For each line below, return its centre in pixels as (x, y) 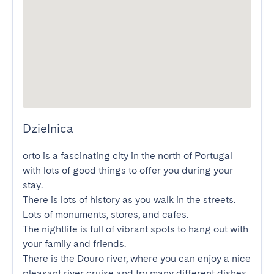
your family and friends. (74, 244)
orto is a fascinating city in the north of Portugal (128, 156)
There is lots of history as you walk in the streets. (129, 200)
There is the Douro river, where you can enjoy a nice (137, 258)
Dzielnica (48, 128)
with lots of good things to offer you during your (128, 170)
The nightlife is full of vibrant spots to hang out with (135, 229)
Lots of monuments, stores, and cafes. (106, 214)
